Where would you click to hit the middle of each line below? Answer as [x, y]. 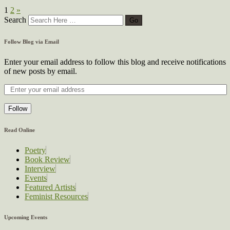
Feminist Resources [56, 196]
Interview [40, 168]
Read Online [20, 130]
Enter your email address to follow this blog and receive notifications [115, 62]
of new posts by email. [41, 71]
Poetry [35, 150]
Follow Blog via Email [32, 41]
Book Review [47, 159]
